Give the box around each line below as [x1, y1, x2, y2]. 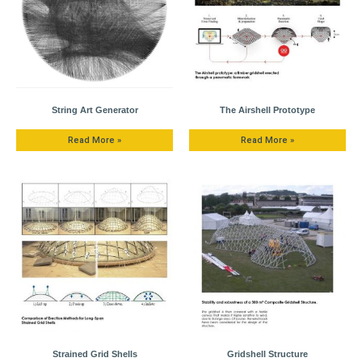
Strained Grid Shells [52, 348, 137, 359]
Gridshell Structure [227, 348, 308, 359]
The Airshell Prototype [220, 104, 315, 115]
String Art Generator [51, 104, 138, 115]
